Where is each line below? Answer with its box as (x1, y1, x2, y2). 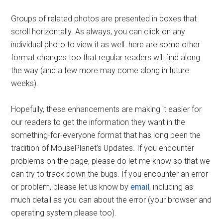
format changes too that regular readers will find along (11, 53, 201, 62)
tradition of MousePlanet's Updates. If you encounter (11, 143, 195, 153)
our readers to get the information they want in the (11, 117, 186, 127)
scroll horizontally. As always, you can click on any (11, 27, 186, 36)
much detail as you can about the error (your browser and (11, 195, 212, 205)
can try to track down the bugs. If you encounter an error (11, 169, 209, 179)
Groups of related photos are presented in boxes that (11, 14, 197, 23)
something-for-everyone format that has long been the (11, 130, 201, 140)
